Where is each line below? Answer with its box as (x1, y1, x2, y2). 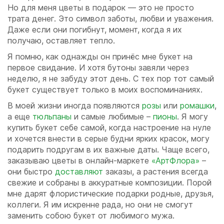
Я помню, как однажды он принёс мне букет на (7, 51, 192, 62)
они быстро (7, 166, 55, 177)
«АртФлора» (151, 155, 199, 166)
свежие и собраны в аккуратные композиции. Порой (7, 177, 211, 188)
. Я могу (177, 111, 208, 122)
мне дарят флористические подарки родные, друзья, (7, 188, 213, 199)
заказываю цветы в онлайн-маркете (7, 155, 151, 166)
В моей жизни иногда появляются (7, 100, 142, 111)
